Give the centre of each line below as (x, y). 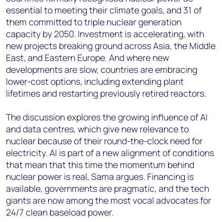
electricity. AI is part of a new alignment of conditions (110, 153)
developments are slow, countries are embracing (102, 69)
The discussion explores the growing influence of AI (107, 117)
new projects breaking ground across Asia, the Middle (111, 46)
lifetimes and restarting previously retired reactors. (106, 93)
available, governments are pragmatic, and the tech (108, 188)
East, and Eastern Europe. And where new (87, 57)
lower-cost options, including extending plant (95, 81)
